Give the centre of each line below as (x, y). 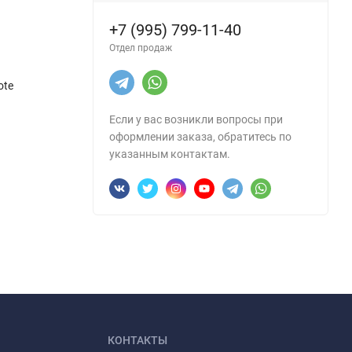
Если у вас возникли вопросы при (196, 119)
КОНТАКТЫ (137, 340)
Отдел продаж (141, 48)
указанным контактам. (170, 154)
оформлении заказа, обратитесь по (200, 137)
